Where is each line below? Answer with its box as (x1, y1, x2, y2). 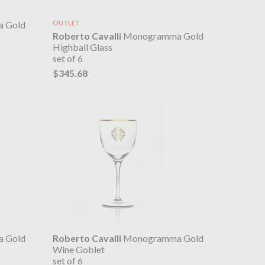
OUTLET (52, 19, 80, 27)
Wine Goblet (52, 244, 105, 256)
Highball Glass (52, 41, 112, 53)
